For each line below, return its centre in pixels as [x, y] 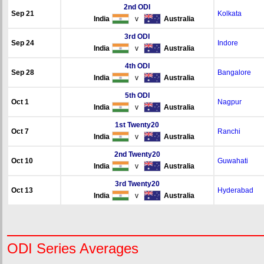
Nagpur [229, 102]
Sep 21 [22, 14]
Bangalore [234, 72]
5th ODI [137, 95]
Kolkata [229, 14]
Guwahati [232, 161]
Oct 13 [22, 190]
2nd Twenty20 [137, 154]
